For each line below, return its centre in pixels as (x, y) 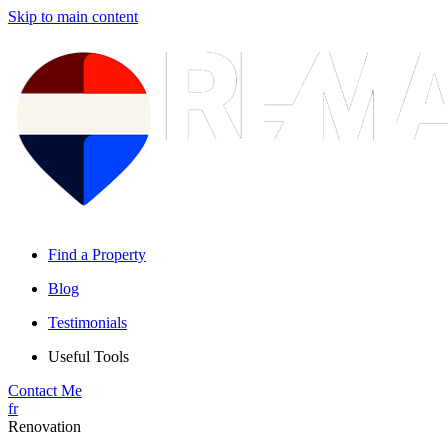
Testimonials (87, 322)
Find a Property (97, 254)
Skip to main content (73, 16)
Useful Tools (88, 356)
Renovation (44, 426)
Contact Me (45, 390)
